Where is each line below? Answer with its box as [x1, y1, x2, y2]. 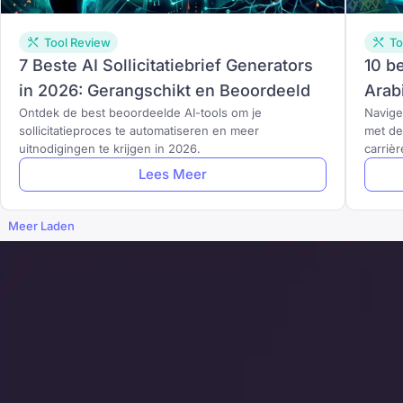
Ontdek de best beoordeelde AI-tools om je [19, 105, 262, 120]
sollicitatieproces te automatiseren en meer [19, 123, 259, 138]
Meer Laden [8, 219, 75, 233]
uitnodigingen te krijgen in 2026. [19, 141, 201, 156]
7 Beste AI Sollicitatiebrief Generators [19, 56, 313, 75]
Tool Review [44, 35, 111, 49]
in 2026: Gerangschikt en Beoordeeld [19, 81, 310, 100]
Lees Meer [138, 166, 207, 183]
